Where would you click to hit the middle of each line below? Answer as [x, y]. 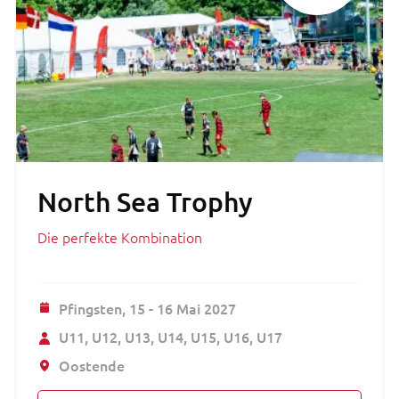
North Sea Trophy [145, 201]
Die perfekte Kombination [120, 236]
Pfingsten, [94, 308]
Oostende [92, 365]
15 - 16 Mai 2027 [183, 308]
